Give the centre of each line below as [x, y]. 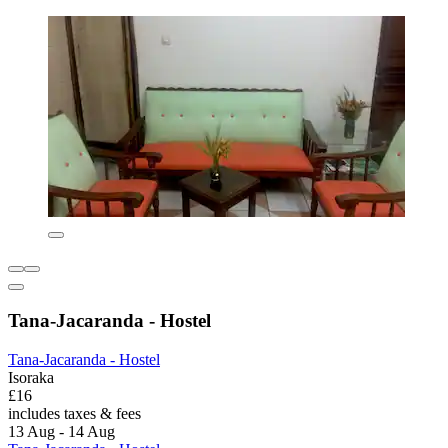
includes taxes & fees [74, 413]
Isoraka [31, 377]
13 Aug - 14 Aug [61, 431]
